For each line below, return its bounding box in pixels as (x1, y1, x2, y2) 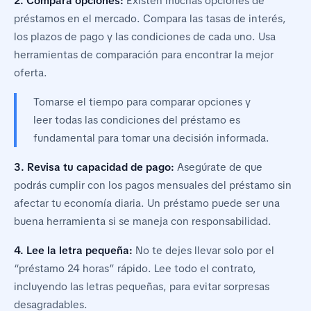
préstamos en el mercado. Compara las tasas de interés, (14, 12, 286, 26)
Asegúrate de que (174, 160, 262, 175)
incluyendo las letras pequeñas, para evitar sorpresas (14, 280, 269, 294)
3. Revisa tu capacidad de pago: (14, 160, 174, 175)
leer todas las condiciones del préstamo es (33, 113, 240, 128)
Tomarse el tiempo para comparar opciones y (33, 95, 251, 110)
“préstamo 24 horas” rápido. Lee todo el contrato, (14, 262, 256, 276)
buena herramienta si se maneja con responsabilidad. (14, 215, 271, 229)
